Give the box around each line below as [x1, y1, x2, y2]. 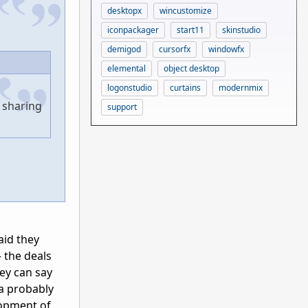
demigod [107, 43, 141, 55]
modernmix [219, 81, 263, 93]
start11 [177, 23, 204, 36]
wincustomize [159, 4, 212, 16]
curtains [170, 81, 201, 93]
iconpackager [107, 23, 159, 36]
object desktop [164, 62, 219, 74]
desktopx [107, 4, 142, 16]
